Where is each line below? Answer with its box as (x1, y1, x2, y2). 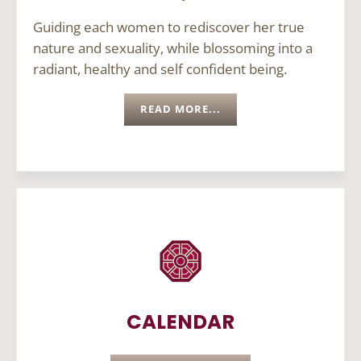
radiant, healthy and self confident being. (33, 59, 290, 78)
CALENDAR (127, 308, 234, 337)
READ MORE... (140, 102, 221, 116)
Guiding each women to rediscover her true (33, 17, 305, 36)
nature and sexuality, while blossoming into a (33, 38, 313, 57)
